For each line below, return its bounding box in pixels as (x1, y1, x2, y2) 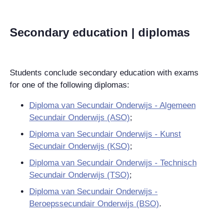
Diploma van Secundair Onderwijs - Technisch (29, 158, 197, 167)
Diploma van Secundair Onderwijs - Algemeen (29, 100, 196, 110)
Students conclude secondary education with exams (10, 68, 199, 77)
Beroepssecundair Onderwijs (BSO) (29, 199, 159, 208)
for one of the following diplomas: (10, 80, 129, 90)
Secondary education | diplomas (10, 25, 190, 39)
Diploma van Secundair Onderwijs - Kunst (29, 129, 181, 139)
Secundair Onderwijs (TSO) (29, 170, 129, 180)
